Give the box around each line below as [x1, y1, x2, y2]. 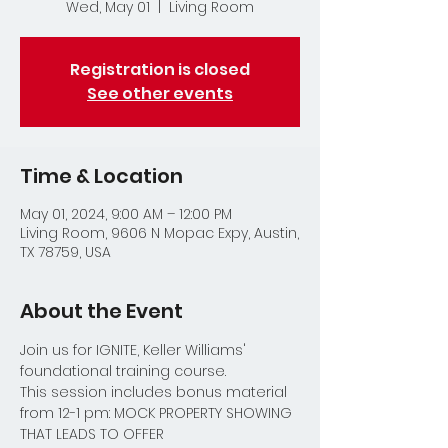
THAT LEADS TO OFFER [20, 424, 164, 444]
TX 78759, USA [20, 242, 111, 262]
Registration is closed [70, 58, 250, 81]
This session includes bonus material [20, 382, 291, 402]
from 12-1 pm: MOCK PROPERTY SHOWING [20, 403, 296, 423]
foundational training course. [20, 361, 234, 381]
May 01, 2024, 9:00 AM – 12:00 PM [20, 204, 232, 224]
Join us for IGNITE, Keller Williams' [20, 340, 250, 360]
